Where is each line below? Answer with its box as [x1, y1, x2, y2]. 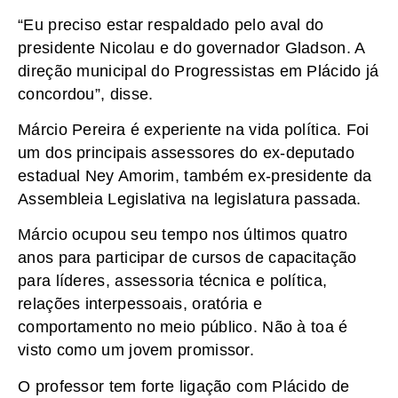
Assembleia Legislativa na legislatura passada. [18, 189, 362, 208]
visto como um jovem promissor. [18, 341, 255, 360]
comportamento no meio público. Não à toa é [18, 318, 348, 337]
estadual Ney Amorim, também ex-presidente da [18, 166, 372, 185]
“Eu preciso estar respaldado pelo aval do [18, 15, 324, 34]
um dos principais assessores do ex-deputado [18, 143, 354, 162]
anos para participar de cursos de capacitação [18, 249, 357, 267]
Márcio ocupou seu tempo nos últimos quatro [18, 226, 348, 244]
